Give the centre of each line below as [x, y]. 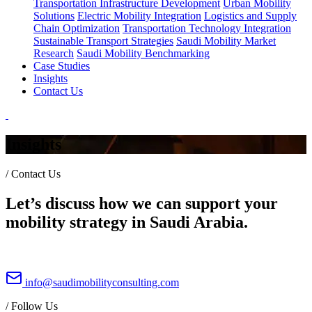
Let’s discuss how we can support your [142, 203]
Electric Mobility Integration [139, 16]
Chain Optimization [77, 28]
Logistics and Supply [250, 16]
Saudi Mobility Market [226, 41]
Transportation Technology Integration [207, 28]
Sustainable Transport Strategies [103, 41]
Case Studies [62, 66]
